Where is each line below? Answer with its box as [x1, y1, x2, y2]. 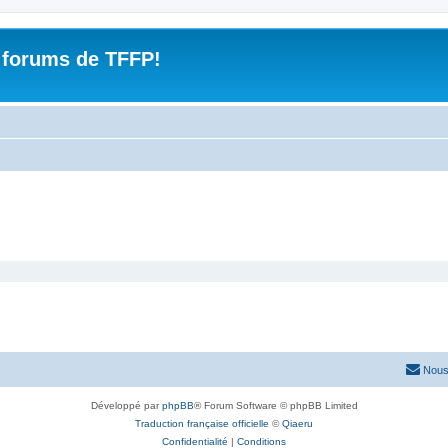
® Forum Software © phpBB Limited [193, 399, 358, 411]
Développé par [90, 399, 162, 411]
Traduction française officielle [135, 417, 269, 429]
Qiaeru [282, 417, 313, 429]
